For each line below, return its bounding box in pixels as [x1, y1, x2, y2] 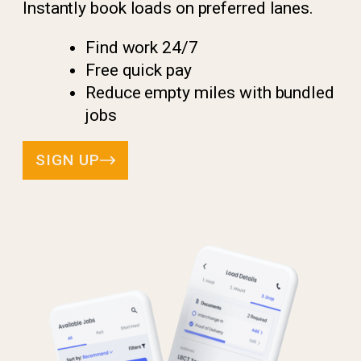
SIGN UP [35, 151, 100, 169]
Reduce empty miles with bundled [85, 83, 334, 102]
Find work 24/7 [85, 38, 198, 57]
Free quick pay [85, 60, 192, 80]
